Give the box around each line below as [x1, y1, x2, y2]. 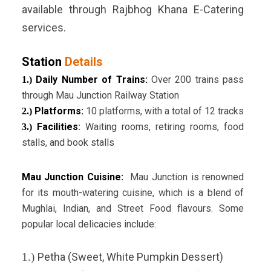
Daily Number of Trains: [36, 74, 151, 86]
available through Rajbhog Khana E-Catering [21, 3, 244, 16]
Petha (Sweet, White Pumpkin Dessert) [37, 250, 223, 264]
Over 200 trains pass [151, 74, 244, 86]
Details [64, 54, 103, 70]
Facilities [36, 121, 78, 133]
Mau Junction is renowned [130, 171, 244, 183]
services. [21, 21, 66, 34]
